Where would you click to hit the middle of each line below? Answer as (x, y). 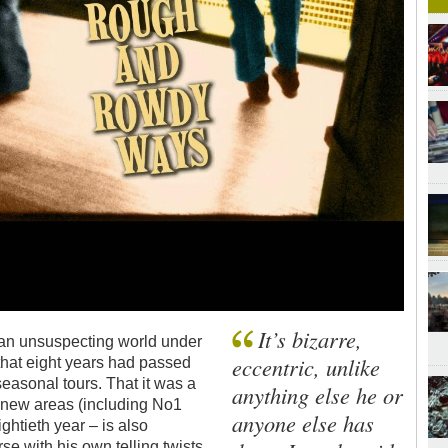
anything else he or (318, 394)
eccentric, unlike (306, 366)
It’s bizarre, (310, 338)
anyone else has (303, 422)
